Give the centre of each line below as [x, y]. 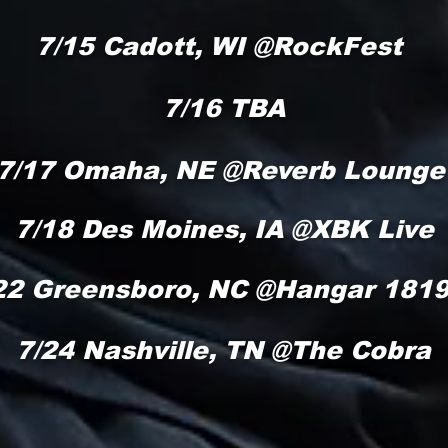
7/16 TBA [224, 108]
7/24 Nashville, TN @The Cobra [223, 350]
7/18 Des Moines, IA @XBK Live [224, 229]
